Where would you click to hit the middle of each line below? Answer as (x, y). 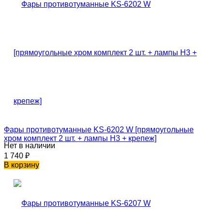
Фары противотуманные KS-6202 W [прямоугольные (99, 129)
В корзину (22, 165)
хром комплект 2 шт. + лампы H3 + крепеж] (80, 138)
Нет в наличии (30, 145)
